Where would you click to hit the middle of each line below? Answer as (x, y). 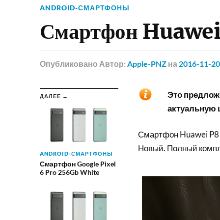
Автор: (113, 63)
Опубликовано (69, 63)
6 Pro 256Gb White (69, 172)
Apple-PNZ (147, 63)
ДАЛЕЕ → (54, 96)
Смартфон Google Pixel (78, 164)
